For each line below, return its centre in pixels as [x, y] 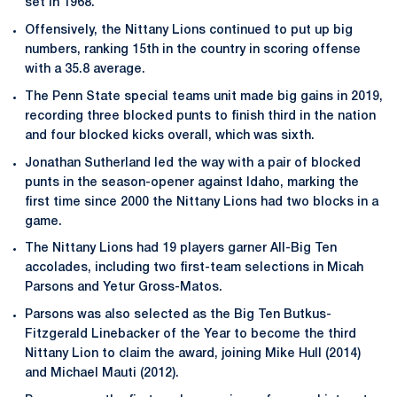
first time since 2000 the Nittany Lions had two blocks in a [202, 202]
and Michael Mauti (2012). [102, 374]
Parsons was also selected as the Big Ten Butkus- [178, 315]
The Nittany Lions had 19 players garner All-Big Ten [181, 249]
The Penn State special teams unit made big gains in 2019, [204, 97]
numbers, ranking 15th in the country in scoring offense [193, 50]
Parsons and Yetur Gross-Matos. [124, 288]
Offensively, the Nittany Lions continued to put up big [189, 31]
